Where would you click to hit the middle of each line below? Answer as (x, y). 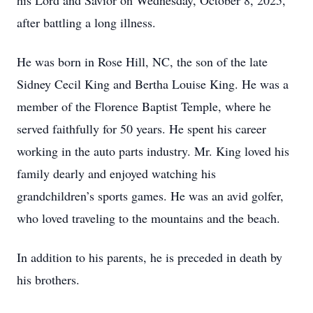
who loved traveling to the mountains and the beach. (148, 218)
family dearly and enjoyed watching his (116, 173)
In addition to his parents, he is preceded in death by (150, 257)
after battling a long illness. (86, 22)
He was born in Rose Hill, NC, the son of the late (142, 61)
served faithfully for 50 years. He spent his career (141, 129)
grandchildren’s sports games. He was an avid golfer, (150, 196)
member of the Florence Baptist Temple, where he (144, 106)
